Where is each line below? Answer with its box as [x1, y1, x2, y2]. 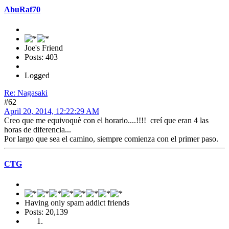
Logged [25, 71, 50, 80]
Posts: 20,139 [25, 207, 68, 216]
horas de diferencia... [4, 125, 71, 134]
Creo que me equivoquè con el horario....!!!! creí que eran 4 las [4, 116, 209, 125]
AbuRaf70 [4, 5, 40, 14]
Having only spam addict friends [25, 198, 129, 207]
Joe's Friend [25, 43, 63, 53]
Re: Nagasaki [4, 88, 48, 98]
